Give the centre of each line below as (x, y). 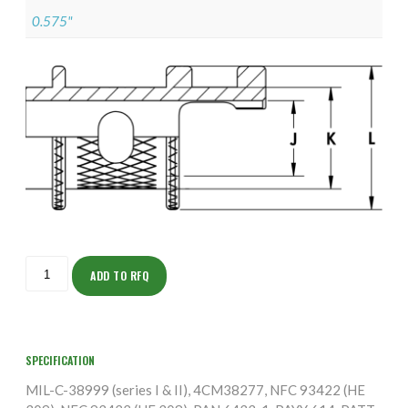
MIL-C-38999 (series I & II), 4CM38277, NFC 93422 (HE (195, 390)
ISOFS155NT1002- (74, 261)
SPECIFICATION (60, 361)
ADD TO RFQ (120, 276)
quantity (45, 285)
